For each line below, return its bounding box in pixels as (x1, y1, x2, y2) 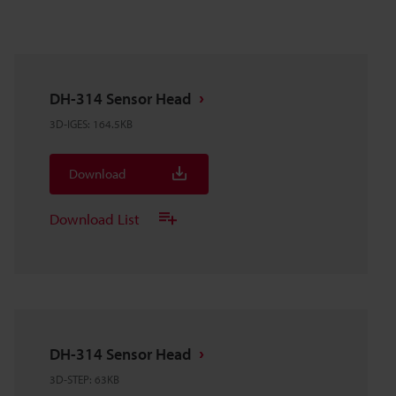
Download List (49, 209, 140, 228)
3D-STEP (49, 372, 89, 386)
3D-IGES (49, 117, 88, 131)
